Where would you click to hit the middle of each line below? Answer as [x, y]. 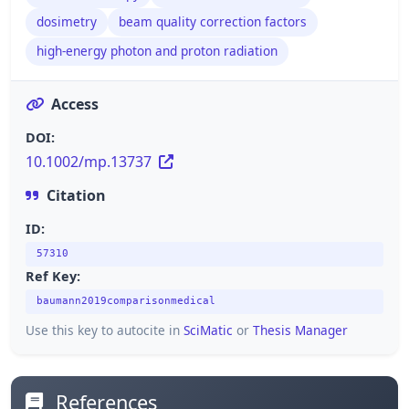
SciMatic [208, 330]
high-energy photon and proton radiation [157, 51]
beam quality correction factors [213, 22]
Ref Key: [53, 276]
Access [75, 104]
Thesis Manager [300, 330]
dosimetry [67, 22]
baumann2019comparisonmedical [126, 301]
